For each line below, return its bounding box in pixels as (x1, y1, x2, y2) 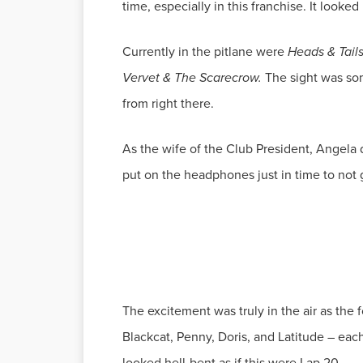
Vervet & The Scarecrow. (122, 68, 265, 87)
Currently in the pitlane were (122, 42, 288, 61)
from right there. (122, 94, 214, 113)
